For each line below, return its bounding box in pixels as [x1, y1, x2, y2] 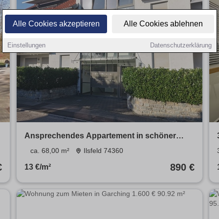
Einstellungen [7, 42, 45, 49]
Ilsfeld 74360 [84, 147, 124, 155]
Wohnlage [24, 143, 62, 152]
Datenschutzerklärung [150, 42, 212, 49]
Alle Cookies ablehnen [123, 20, 203, 28]
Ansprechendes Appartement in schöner [24, 131, 176, 140]
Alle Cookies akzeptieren [12, 20, 100, 28]
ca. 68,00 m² [30, 147, 69, 155]
